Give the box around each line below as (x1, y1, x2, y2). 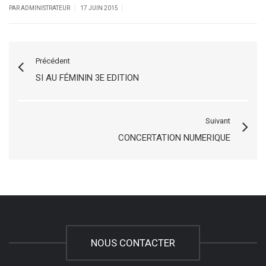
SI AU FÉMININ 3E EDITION (36, 72, 139, 83)
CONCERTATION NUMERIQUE (118, 132, 230, 143)
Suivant (205, 116, 230, 125)
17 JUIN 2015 (80, 5, 118, 11)
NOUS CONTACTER (91, 237, 175, 249)
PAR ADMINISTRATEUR (9, 5, 71, 11)
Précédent (36, 56, 70, 65)
